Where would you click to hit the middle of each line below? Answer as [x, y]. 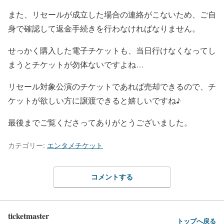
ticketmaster [28, 215]
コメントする [112, 176]
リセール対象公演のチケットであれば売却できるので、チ [112, 86]
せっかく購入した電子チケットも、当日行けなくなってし [112, 50]
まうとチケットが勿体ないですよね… [76, 64]
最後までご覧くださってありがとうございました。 [100, 122]
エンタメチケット [75, 145]
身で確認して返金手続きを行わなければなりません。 [104, 28]
